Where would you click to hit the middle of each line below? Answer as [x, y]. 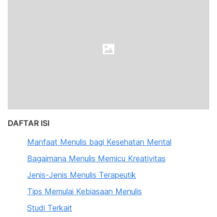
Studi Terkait [50, 208]
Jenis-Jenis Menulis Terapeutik [82, 175]
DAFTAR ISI [29, 123]
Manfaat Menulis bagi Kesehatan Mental [99, 142]
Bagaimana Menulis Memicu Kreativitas [96, 158]
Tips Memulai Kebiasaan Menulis [85, 191]
